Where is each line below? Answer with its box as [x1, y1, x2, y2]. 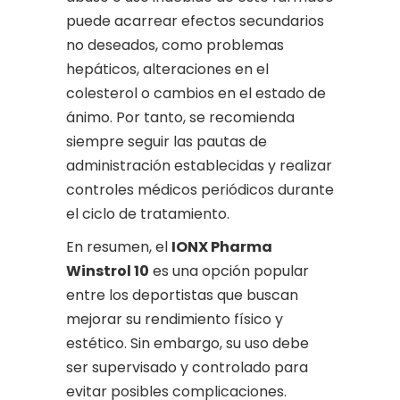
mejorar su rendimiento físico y [66, 309, 283, 329]
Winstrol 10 [66, 261, 149, 281]
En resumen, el [66, 237, 171, 257]
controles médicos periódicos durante [66, 179, 334, 200]
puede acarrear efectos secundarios [66, 11, 324, 31]
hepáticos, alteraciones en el [66, 59, 269, 79]
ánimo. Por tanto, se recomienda [66, 107, 295, 128]
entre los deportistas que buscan [66, 285, 298, 305]
